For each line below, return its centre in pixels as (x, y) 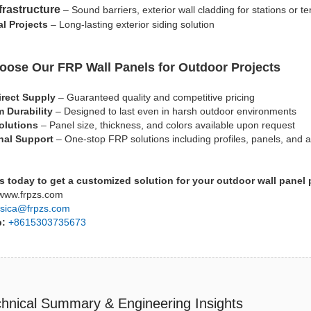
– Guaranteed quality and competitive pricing (155, 97)
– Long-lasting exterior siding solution (131, 24)
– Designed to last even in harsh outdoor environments (176, 111)
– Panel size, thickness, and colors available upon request (168, 125)
